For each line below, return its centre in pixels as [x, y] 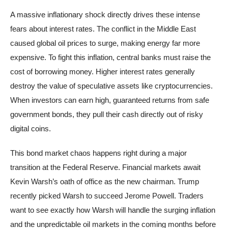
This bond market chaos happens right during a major [98, 153]
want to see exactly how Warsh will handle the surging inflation [113, 210]
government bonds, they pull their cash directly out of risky [107, 115]
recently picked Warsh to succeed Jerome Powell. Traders [107, 196]
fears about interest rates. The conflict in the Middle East [103, 29]
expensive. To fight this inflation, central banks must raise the [110, 58]
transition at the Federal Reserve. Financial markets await [105, 167]
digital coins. [31, 129]
